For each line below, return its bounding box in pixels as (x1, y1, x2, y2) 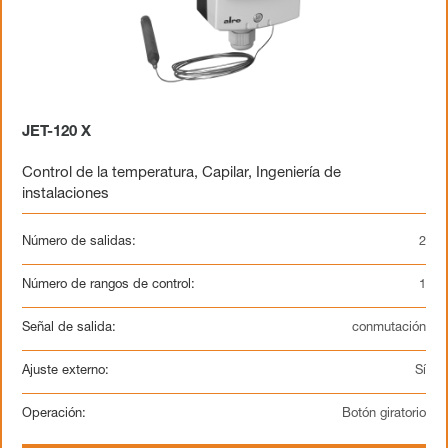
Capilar (202, 166, 248, 181)
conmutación (352, 322, 426, 335)
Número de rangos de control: (22, 279, 195, 292)
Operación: (22, 408, 86, 421)
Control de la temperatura (22, 166, 194, 181)
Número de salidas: (22, 236, 136, 249)
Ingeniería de (256, 166, 341, 181)
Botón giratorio (342, 408, 426, 421)
